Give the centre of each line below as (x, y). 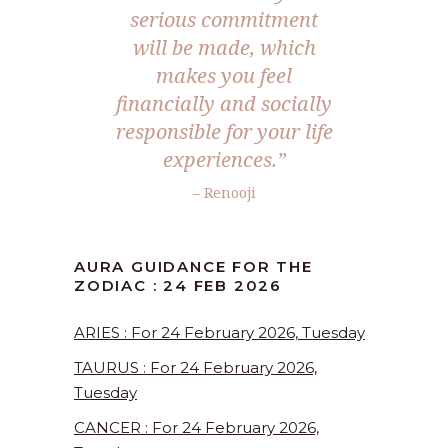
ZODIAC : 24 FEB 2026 (178, 286)
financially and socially (224, 104)
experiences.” (224, 160)
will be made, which (224, 48)
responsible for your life (224, 132)
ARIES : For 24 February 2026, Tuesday (219, 333)
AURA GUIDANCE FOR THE (193, 267)
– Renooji (224, 193)
